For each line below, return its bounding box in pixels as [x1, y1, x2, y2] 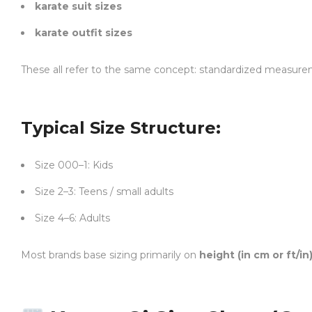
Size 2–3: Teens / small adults [35, 185, 173, 198]
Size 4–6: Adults [35, 212, 110, 224]
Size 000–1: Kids [35, 159, 113, 171]
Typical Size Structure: [21, 118, 221, 138]
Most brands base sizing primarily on [21, 249, 199, 261]
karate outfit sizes [35, 26, 132, 39]
